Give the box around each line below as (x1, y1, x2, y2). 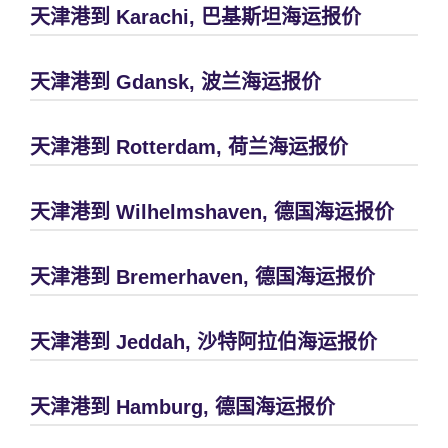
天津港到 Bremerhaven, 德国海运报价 (30, 266, 375, 289)
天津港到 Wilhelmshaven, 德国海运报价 (30, 201, 394, 224)
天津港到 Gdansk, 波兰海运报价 (30, 71, 321, 94)
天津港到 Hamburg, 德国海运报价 (30, 396, 335, 419)
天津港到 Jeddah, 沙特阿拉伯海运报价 (30, 331, 377, 354)
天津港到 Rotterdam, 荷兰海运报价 (30, 136, 348, 159)
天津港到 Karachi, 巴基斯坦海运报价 (30, 6, 361, 29)
